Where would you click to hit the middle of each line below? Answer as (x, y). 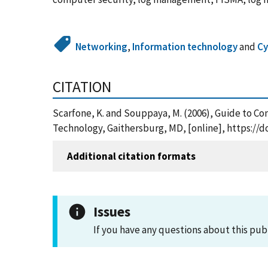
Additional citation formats (131, 156)
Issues (112, 211)
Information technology (185, 47)
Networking (102, 47)
